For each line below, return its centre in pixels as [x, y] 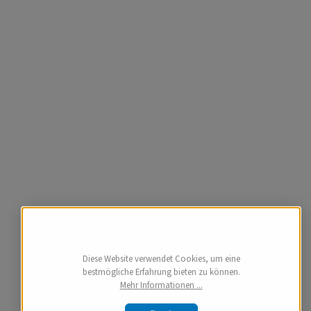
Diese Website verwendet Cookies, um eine [161, 259]
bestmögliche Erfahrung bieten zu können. [161, 272]
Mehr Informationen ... [161, 286]
